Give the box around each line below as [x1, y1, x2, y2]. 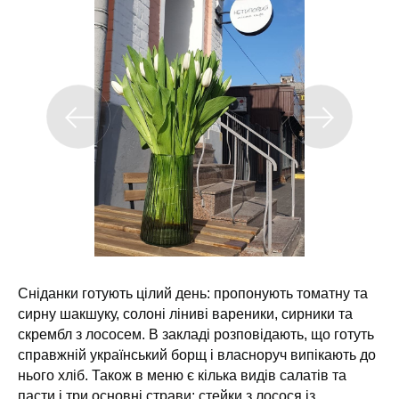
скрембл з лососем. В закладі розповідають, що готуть [18, 327, 374, 342]
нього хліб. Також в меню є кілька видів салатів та [18, 368, 346, 383]
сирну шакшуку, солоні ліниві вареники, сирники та [18, 306, 353, 322]
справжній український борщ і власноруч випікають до [18, 347, 376, 362]
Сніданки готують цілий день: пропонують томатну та [18, 286, 368, 301]
